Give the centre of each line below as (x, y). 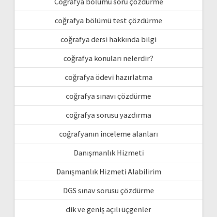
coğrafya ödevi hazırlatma (108, 77)
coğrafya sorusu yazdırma (108, 115)
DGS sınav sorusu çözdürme (108, 190)
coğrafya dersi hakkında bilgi (108, 39)
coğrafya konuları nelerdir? (108, 58)
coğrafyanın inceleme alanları (108, 133)
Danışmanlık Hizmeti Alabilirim (108, 171)
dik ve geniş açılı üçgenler (108, 209)
